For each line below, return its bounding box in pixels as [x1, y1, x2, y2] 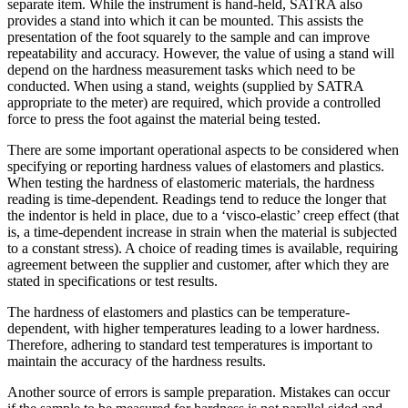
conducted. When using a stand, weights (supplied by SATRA [7, 77, 363, 94]
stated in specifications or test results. [7, 272, 218, 289]
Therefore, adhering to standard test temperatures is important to [7, 336, 372, 352]
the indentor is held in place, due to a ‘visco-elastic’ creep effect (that [7, 207, 399, 223]
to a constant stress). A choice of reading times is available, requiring [7, 240, 398, 256]
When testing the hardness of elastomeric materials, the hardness [7, 174, 374, 190]
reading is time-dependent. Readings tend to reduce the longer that [7, 190, 386, 207]
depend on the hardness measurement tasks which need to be [7, 61, 355, 77]
